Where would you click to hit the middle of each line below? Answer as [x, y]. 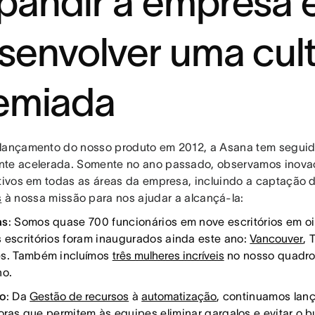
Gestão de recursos [79, 296]
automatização [179, 296]
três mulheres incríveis [168, 256]
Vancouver [277, 239]
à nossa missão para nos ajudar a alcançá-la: [123, 198]
